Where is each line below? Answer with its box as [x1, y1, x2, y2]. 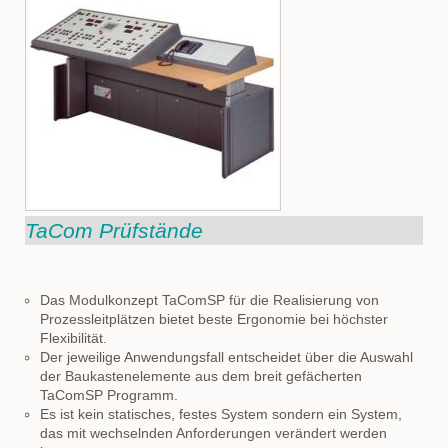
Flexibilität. [40, 330, 107, 346]
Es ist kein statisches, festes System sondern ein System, [40, 406, 402, 422]
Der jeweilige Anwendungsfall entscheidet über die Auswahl [40, 349, 413, 365]
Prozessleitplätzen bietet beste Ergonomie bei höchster [40, 311, 388, 327]
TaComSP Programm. [40, 387, 178, 403]
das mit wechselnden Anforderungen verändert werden [40, 425, 387, 441]
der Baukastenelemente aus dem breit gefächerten [40, 368, 362, 384]
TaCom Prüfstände [25, 219, 203, 242]
